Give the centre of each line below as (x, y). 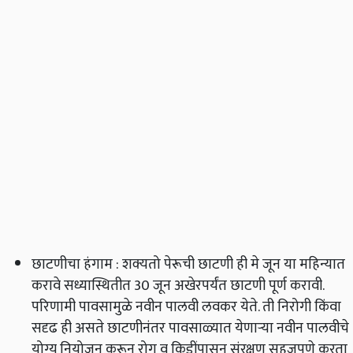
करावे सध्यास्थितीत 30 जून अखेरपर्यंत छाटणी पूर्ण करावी (177, 286)
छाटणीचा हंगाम (74, 265)
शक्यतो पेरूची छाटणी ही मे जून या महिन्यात (232, 265)
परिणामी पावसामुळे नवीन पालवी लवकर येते (145, 307)
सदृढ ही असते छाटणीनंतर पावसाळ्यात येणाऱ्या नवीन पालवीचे (190, 329)
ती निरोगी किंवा (300, 307)
